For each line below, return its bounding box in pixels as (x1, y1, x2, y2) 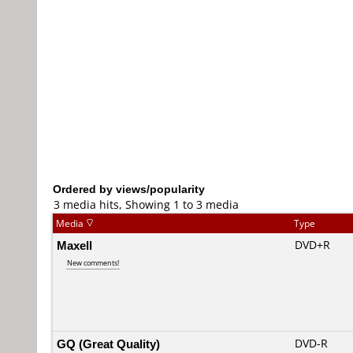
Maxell (57, 237, 92, 253)
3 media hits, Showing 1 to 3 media (54, 197, 239, 212)
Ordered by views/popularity (53, 181, 205, 196)
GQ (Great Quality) (57, 336, 160, 351)
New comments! (67, 258, 119, 268)
